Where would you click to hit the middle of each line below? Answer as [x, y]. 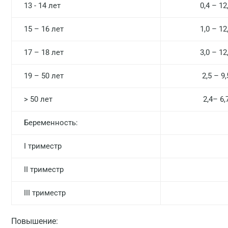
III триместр [44, 193]
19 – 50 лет [43, 76]
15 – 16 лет [43, 29]
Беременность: [50, 123]
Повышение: [35, 221]
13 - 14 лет [41, 6]
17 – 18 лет [43, 52]
